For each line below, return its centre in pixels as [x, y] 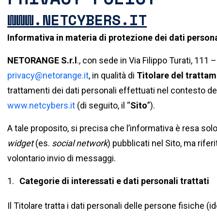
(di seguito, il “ [103, 105]
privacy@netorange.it [48, 75]
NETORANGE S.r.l [42, 60]
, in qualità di [113, 75]
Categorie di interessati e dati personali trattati [114, 181]
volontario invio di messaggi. [62, 158]
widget [20, 143]
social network [80, 143]
